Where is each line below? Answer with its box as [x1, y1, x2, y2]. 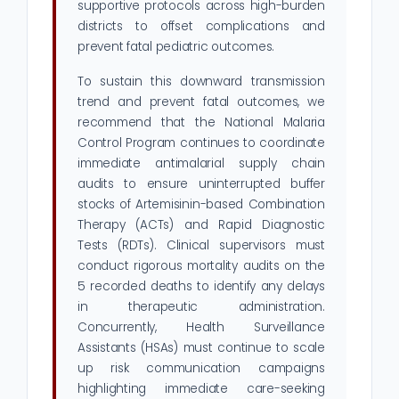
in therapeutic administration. [77, 298, 325, 316]
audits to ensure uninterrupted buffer [77, 175, 325, 193]
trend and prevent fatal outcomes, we [77, 94, 325, 111]
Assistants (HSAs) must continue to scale [77, 339, 325, 357]
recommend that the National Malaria [77, 114, 325, 132]
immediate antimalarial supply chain [77, 155, 325, 173]
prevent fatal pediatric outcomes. [77, 38, 275, 56]
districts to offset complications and [77, 18, 325, 36]
